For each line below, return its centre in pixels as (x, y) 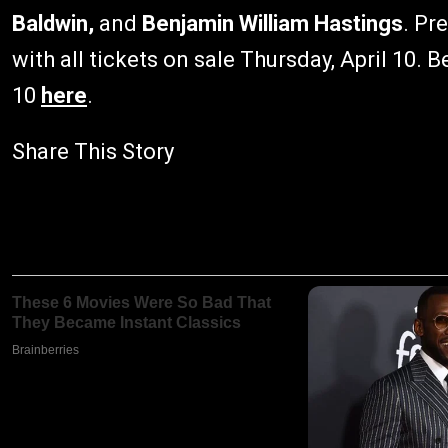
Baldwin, (53, 24)
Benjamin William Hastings (272, 24)
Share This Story (93, 152)
